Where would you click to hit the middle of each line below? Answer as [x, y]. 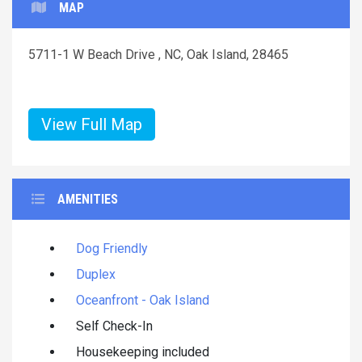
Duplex [96, 274]
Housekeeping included [143, 351]
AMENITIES [88, 199]
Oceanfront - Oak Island [143, 300]
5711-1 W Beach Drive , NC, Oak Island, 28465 [158, 54]
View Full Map [92, 124]
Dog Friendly [112, 248]
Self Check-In [114, 326]
